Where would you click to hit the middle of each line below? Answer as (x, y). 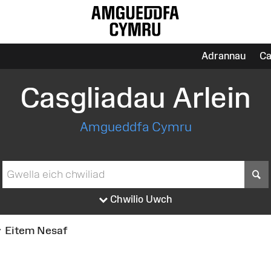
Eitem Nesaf (35, 231)
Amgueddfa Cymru (135, 126)
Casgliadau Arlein (135, 97)
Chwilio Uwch (140, 199)
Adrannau (223, 55)
